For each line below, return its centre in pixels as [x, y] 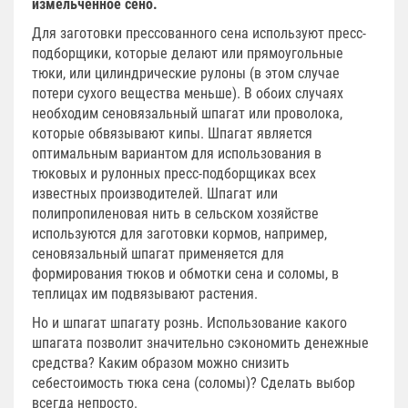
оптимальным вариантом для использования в [177, 153]
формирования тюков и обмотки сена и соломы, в [185, 273]
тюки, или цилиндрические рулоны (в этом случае [186, 73]
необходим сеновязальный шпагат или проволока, [187, 113]
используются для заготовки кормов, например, [179, 233]
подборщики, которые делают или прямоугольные [188, 53]
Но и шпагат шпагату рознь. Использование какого [189, 322]
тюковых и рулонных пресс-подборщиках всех [174, 173]
